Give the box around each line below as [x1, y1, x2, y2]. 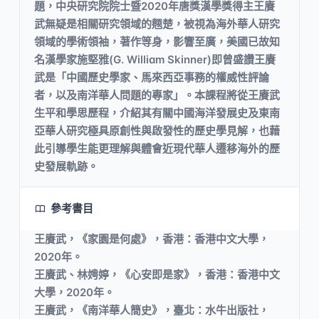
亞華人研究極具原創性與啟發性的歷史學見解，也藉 [34, 124, 280, 138]
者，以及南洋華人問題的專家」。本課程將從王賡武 [34, 88, 280, 103]
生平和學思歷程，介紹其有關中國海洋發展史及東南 [34, 106, 280, 120]
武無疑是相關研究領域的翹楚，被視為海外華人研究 [34, 17, 280, 31]
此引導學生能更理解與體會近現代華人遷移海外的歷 [34, 142, 280, 156]
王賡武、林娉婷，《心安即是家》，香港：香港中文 [34, 268, 280, 282]
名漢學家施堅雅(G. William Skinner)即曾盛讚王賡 [34, 53, 276, 67]
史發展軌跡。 [34, 159, 98, 174]
